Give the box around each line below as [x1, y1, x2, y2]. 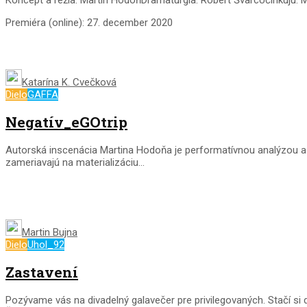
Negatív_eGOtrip [5, 112, 127, 132]
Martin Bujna [22, 225, 77, 238]
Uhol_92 [27, 238, 64, 251]
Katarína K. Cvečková [22, 75, 116, 88]
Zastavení [5, 262, 78, 282]
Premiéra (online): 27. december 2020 [5, 16, 173, 29]
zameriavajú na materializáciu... [5, 156, 145, 169]
